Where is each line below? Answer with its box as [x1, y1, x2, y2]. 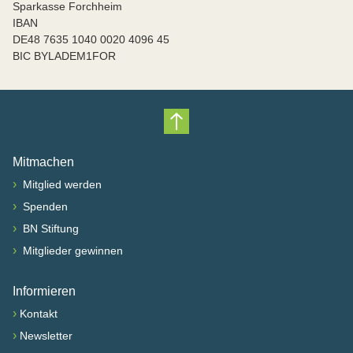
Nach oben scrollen [175, 123, 314, 148]
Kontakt [20, 307, 58, 320]
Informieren [13, 284, 76, 298]
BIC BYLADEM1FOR [13, 50, 116, 62]
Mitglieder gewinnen [20, 244, 123, 257]
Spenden [20, 200, 68, 213]
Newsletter [20, 329, 72, 342]
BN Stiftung [20, 222, 79, 235]
